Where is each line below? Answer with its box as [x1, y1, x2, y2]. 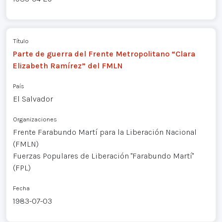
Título [12, 37, 29, 45]
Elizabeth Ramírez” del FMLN [12, 60, 123, 70]
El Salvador [12, 94, 53, 104]
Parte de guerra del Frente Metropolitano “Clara [12, 49, 195, 58]
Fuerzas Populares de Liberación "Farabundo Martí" [12, 151, 194, 161]
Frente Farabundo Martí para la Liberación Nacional [12, 127, 197, 137]
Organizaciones [12, 115, 57, 123]
